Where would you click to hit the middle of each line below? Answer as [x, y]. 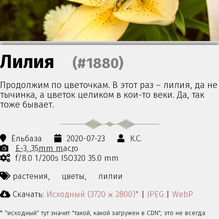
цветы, [74, 176]
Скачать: [28, 194]
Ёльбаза [27, 139]
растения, [31, 176]
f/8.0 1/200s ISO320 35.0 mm [67, 158]
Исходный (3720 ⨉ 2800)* [93, 194]
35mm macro [55, 148]
